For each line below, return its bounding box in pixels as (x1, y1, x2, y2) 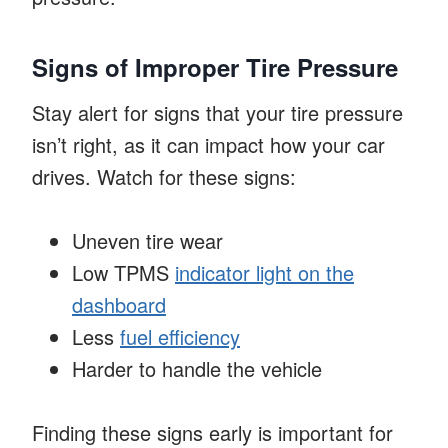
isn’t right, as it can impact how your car (32, 129, 385, 159)
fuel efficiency (120, 321, 240, 351)
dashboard (72, 289, 166, 319)
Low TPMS (72, 257, 175, 287)
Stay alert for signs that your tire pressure (32, 97, 403, 127)
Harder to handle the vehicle (72, 353, 322, 383)
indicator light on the (175, 257, 354, 287)
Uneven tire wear (72, 225, 223, 255)
